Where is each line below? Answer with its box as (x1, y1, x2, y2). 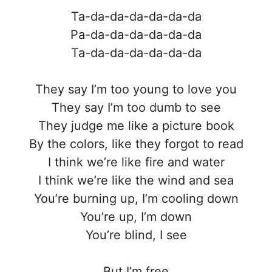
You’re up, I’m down (80, 209, 192, 224)
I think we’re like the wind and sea (38, 172, 234, 188)
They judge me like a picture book (38, 118, 234, 133)
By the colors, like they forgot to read (29, 136, 243, 151)
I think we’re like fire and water (47, 154, 225, 169)
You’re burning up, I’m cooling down (33, 191, 239, 206)
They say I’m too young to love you (35, 81, 237, 97)
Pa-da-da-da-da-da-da (70, 27, 202, 42)
